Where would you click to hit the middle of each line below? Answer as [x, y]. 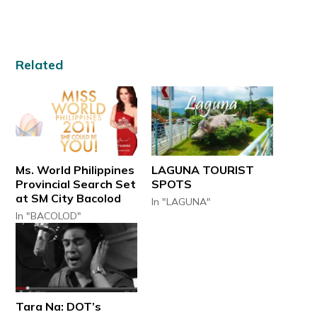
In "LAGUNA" [181, 201]
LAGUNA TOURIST [203, 169]
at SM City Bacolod [69, 198]
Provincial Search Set [76, 184]
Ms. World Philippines [75, 169]
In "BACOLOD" [49, 215]
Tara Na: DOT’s [59, 306]
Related [40, 64]
